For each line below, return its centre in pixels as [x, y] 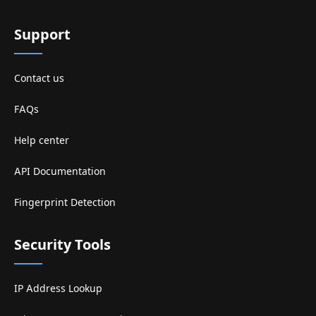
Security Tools [62, 245]
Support [42, 35]
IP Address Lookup [58, 288]
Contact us [39, 78]
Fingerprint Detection [65, 202]
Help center [42, 140]
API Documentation [60, 171]
